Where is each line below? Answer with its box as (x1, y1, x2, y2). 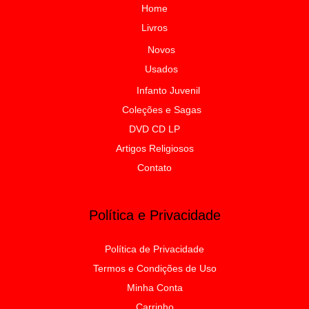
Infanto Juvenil (137, 85, 200, 97)
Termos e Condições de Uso (92, 263, 217, 275)
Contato (137, 162, 172, 174)
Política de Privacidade (105, 243, 204, 255)
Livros (141, 22, 168, 34)
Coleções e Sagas (121, 104, 201, 116)
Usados (145, 63, 178, 74)
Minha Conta (126, 282, 183, 294)
